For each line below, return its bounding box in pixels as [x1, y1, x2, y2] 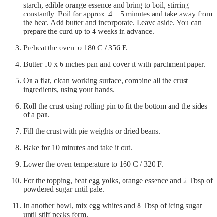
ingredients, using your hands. [23, 85, 115, 94]
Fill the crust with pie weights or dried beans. [23, 127, 160, 136]
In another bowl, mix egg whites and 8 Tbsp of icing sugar [23, 201, 202, 210]
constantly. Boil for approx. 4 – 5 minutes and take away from [23, 10, 212, 18]
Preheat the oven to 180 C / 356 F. [23, 44, 128, 52]
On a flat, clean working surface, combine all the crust [23, 77, 188, 85]
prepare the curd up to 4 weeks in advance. [23, 27, 154, 36]
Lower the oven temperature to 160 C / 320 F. [23, 160, 163, 169]
